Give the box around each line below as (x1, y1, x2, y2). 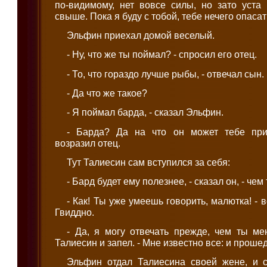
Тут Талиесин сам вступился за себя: (67, 156, 231, 167)
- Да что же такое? (67, 87, 148, 98)
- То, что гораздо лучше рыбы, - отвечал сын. (67, 68, 265, 79)
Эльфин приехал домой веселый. (67, 29, 215, 41)
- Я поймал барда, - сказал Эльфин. (67, 107, 224, 118)
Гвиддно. (55, 206, 95, 218)
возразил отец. (55, 137, 121, 148)
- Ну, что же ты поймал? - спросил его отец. (67, 49, 257, 60)
